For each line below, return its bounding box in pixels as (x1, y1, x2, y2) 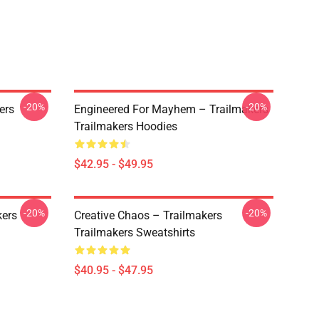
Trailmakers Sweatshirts (74, 226, 195, 239)
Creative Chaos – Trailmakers (74, 209, 222, 222)
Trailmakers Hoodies (74, 120, 177, 133)
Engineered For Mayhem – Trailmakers (74, 103, 268, 116)
